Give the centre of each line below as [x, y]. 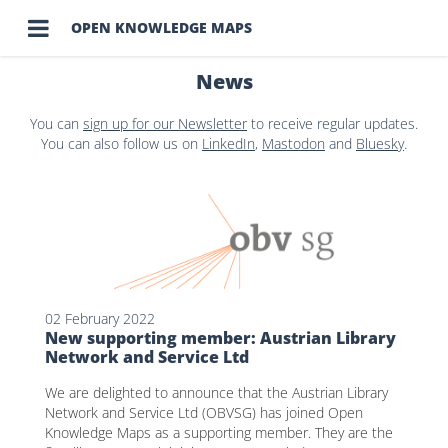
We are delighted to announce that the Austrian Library [216, 392]
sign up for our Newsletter [165, 123]
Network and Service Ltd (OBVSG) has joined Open [203, 412]
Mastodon [293, 143]
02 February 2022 [99, 318]
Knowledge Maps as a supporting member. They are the [218, 432]
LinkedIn [228, 143]
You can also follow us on [121, 143]
